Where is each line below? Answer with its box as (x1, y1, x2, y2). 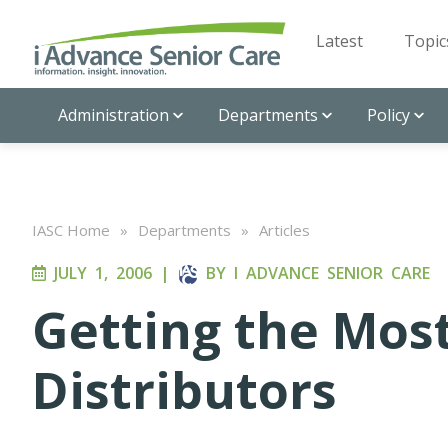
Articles (259, 220, 310, 240)
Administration (58, 104, 169, 126)
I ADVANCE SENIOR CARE (234, 262, 430, 284)
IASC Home (32, 220, 110, 240)
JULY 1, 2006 (46, 262, 152, 284)
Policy (367, 104, 410, 126)
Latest (316, 30, 363, 52)
